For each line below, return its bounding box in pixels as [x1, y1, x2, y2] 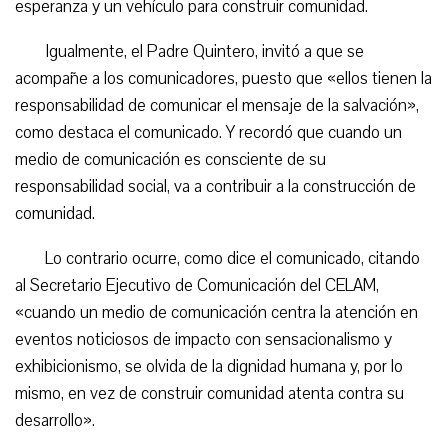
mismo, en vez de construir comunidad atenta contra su [15, 382, 404, 405]
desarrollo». [15, 409, 95, 432]
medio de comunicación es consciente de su [15, 148, 326, 171]
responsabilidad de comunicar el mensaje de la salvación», [15, 94, 419, 117]
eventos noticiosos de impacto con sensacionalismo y [15, 328, 392, 351]
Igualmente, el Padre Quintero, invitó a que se [45, 40, 364, 63]
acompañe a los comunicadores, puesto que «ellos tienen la [15, 67, 432, 90]
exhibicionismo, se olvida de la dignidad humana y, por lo [15, 355, 403, 378]
